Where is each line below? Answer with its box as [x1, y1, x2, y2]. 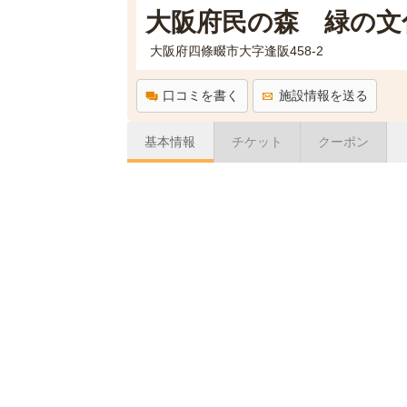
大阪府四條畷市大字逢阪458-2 [149, 44, 323, 58]
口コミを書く [162, 88, 239, 103]
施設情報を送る [278, 88, 368, 103]
